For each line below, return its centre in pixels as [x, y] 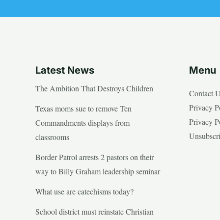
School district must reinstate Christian [95, 212]
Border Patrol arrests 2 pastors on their [95, 157]
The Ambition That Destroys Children [94, 88]
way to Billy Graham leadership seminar [98, 171]
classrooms [52, 137]
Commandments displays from [82, 123]
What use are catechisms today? [84, 192]
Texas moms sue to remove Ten [83, 109]
